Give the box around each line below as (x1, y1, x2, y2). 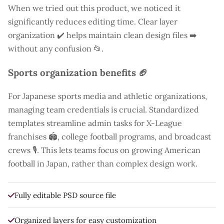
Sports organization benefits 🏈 (8, 66, 148, 78)
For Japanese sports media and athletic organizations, (8, 91, 207, 101)
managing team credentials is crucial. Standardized (8, 104, 199, 115)
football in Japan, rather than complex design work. (8, 158, 197, 169)
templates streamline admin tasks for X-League (8, 118, 182, 128)
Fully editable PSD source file (14, 190, 116, 200)
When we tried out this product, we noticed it (8, 2, 180, 13)
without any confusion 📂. (8, 43, 103, 53)
